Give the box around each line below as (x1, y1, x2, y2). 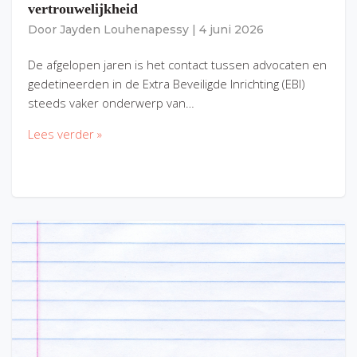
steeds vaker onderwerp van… (28, 94, 194, 111)
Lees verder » (28, 125, 102, 142)
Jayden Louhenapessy (60, 22, 189, 37)
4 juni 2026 (199, 22, 264, 37)
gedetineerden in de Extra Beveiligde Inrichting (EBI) (28, 75, 304, 92)
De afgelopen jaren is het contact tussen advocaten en (28, 56, 327, 73)
